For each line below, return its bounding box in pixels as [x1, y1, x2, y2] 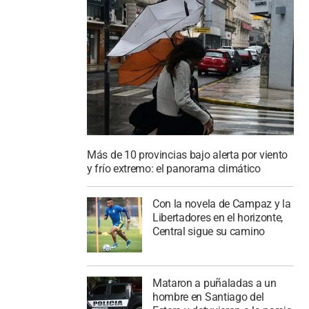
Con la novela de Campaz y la [152, 197, 291, 210]
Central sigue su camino [152, 225, 265, 238]
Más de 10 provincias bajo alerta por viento [87, 148, 288, 162]
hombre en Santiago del [152, 290, 264, 303]
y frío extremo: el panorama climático [87, 162, 261, 176]
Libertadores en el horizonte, [152, 211, 283, 224]
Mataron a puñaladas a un [152, 276, 277, 290]
